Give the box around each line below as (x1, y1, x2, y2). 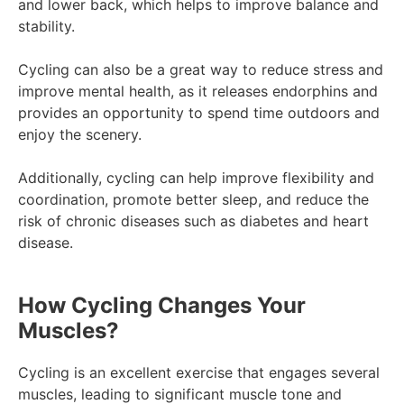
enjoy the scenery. (18, 125, 142, 144)
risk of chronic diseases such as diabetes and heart (18, 212, 369, 231)
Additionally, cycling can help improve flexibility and (18, 169, 374, 188)
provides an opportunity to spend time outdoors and (18, 104, 380, 123)
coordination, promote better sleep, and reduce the (18, 190, 369, 209)
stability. (18, 17, 75, 36)
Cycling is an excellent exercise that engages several (18, 363, 380, 382)
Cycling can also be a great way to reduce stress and (18, 60, 383, 79)
